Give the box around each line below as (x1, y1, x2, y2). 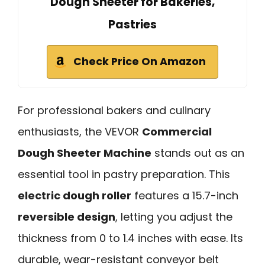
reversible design (18, 209, 115, 224)
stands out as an (151, 145, 244, 160)
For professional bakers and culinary (18, 102, 211, 118)
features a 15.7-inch (131, 188, 238, 203)
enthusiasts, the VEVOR (18, 124, 142, 139)
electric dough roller (18, 188, 131, 203)
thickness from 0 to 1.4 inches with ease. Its (18, 230, 243, 245)
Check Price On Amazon (73, 54, 206, 69)
